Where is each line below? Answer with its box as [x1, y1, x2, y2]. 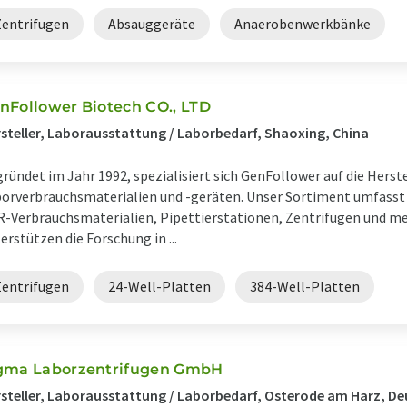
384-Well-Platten [250, 277, 360, 295]
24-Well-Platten [108, 277, 211, 295]
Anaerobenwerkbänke [234, 15, 371, 33]
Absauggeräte [108, 15, 195, 33]
